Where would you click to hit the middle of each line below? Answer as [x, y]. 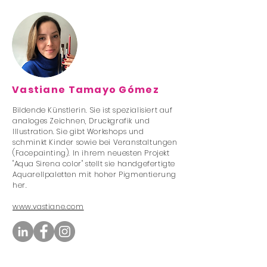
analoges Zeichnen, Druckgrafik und [81, 121]
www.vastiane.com [48, 207]
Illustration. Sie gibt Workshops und [78, 131]
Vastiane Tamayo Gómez [86, 90]
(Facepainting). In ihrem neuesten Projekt [91, 153]
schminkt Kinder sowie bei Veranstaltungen [95, 142]
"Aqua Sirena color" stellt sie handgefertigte [94, 164]
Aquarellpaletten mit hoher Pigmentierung [95, 174]
